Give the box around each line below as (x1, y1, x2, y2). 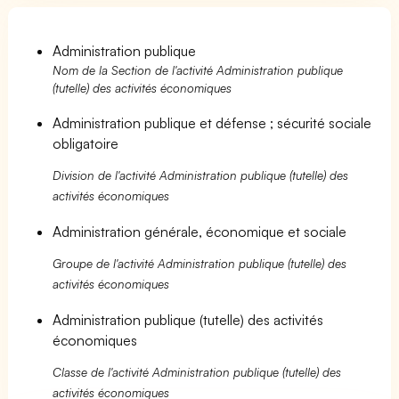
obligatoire (53, 134, 118, 152)
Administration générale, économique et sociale (53, 222, 347, 240)
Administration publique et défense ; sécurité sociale (53, 113, 372, 132)
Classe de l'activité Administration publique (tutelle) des (53, 363, 342, 379)
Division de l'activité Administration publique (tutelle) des (53, 167, 349, 183)
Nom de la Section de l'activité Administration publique (53, 61, 344, 77)
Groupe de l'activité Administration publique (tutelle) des (53, 255, 347, 271)
